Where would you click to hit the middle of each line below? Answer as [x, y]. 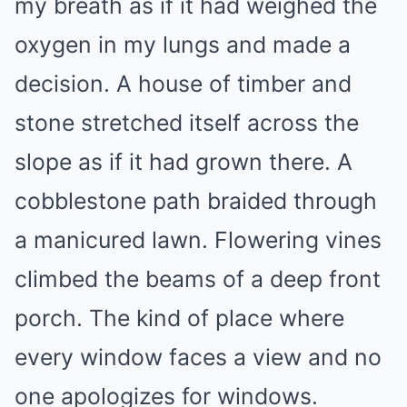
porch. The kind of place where [179, 318]
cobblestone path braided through [196, 200]
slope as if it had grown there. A [184, 161]
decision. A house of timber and [183, 83]
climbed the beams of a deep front [198, 278]
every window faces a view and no [198, 357]
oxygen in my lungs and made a [183, 44]
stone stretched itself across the [187, 122]
